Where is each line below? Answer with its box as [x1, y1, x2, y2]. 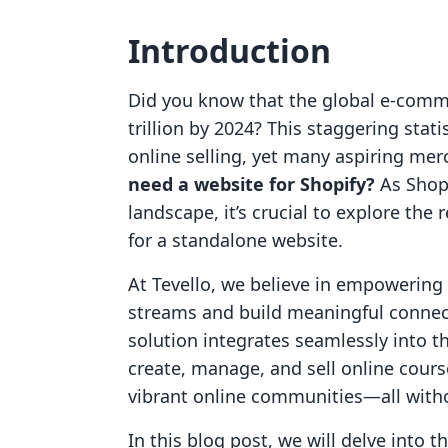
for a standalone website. [128, 228, 343, 252]
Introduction [128, 29, 331, 72]
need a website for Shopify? [128, 172, 375, 196]
